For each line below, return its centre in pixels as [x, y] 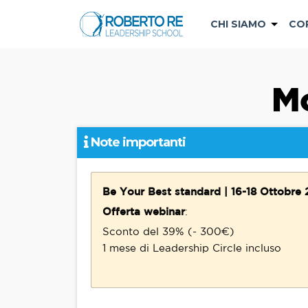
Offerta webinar [144, 211]
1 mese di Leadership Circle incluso [192, 248]
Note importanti [137, 142]
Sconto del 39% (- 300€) [168, 231]
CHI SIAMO [238, 24]
